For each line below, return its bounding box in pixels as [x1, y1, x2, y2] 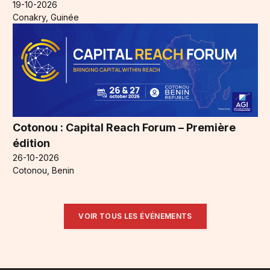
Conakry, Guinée [13, 12, 79, 23]
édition [13, 136, 50, 149]
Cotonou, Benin [13, 165, 74, 175]
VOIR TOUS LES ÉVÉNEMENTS [78, 212, 192, 221]
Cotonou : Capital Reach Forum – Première [13, 121, 236, 134]
